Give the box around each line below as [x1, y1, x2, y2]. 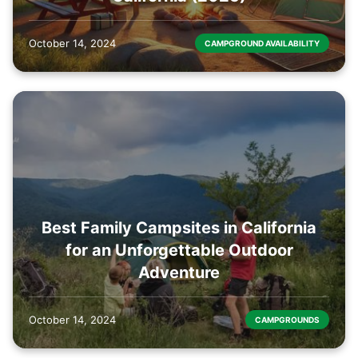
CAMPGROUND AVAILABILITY [205, 38, 320, 48]
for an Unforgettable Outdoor [65, 241, 293, 261]
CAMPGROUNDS [255, 315, 320, 325]
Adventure [138, 263, 220, 283]
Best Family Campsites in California [42, 218, 316, 238]
